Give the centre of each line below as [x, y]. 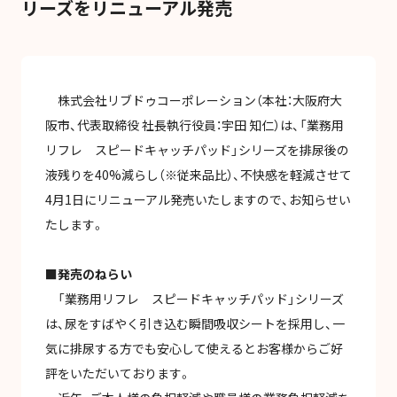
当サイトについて [198, 172]
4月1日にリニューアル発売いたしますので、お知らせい [198, 199]
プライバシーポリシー [136, 160]
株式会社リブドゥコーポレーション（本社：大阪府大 [193, 100]
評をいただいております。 [118, 373]
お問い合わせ [215, 97]
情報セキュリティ [272, 160]
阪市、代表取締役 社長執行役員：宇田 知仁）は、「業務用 [194, 125]
